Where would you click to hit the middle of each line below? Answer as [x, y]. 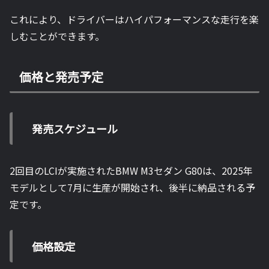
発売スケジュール [75, 129]
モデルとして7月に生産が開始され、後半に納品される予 [132, 188]
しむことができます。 [57, 36]
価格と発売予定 [61, 76]
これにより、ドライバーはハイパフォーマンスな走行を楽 [134, 20]
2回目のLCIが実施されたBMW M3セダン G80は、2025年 [131, 171]
